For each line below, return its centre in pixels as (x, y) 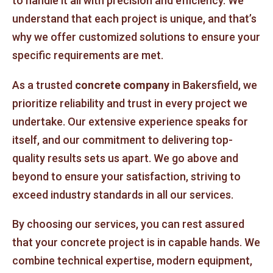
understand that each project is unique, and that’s (134, 19)
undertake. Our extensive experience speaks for (130, 121)
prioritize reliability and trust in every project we (130, 103)
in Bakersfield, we (213, 85)
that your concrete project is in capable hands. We (136, 243)
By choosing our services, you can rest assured (128, 224)
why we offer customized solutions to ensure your (136, 37)
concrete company (122, 85)
